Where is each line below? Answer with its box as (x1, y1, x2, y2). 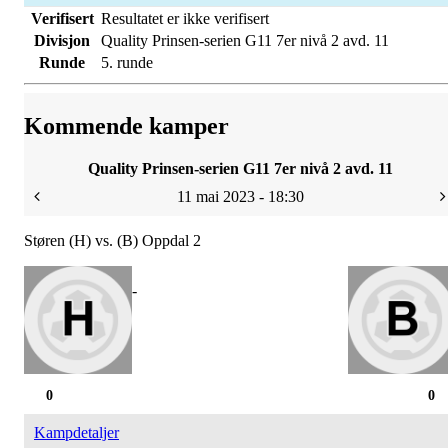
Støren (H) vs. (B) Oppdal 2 (24, 232, 201, 250)
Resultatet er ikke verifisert (101, 10, 269, 28)
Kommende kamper (24, 113, 229, 140)
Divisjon (34, 32, 90, 50)
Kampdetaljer (34, 424, 119, 442)
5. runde (101, 54, 153, 72)
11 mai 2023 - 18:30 (176, 188, 304, 206)
